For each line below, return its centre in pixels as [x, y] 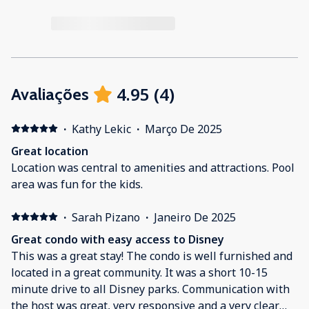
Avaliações [50, 94]
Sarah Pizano [106, 217]
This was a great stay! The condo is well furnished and [152, 256]
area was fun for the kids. [77, 184]
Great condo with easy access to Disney [118, 239]
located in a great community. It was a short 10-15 [139, 272]
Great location [50, 151]
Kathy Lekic [101, 129]
